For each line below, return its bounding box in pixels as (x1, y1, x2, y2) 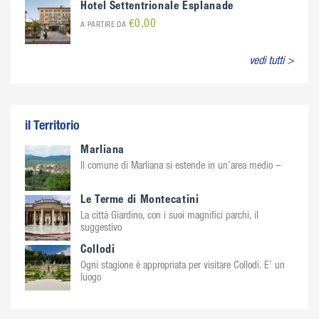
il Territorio (25, 120, 80, 133)
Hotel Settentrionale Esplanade (80, 1, 234, 13)
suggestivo (80, 224, 122, 234)
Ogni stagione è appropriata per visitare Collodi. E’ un (80, 261, 285, 271)
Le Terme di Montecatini (80, 195, 199, 206)
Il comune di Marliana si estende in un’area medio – (80, 162, 281, 172)
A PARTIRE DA (80, 21, 129, 29)
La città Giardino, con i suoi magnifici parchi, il (80, 211, 258, 221)
